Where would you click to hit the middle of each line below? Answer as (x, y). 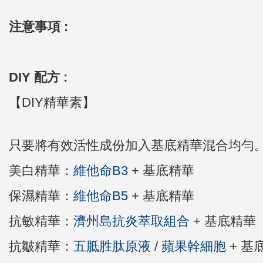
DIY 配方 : (38, 77)
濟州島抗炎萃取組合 (131, 221)
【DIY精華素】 (52, 102)
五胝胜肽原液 (112, 246)
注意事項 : (38, 27)
